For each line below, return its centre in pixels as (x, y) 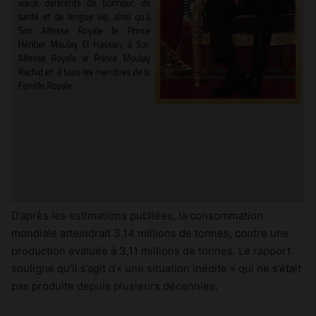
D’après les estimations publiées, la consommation (137, 215)
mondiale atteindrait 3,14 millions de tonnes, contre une (150, 233)
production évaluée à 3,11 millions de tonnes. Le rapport (151, 251)
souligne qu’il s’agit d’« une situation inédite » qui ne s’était (156, 268)
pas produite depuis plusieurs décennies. (115, 286)
